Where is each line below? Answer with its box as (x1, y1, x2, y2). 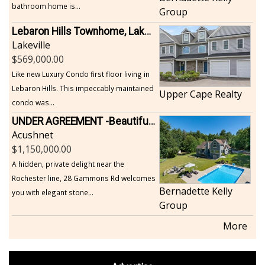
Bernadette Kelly (159, 185, 232, 198)
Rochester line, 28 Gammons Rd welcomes (12, 173, 156, 183)
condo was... (12, 97, 54, 107)
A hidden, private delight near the (12, 159, 124, 169)
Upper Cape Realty (159, 87, 242, 101)
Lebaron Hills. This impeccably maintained (12, 83, 154, 93)
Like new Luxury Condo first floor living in (12, 69, 150, 79)
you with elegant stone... (12, 187, 93, 197)
